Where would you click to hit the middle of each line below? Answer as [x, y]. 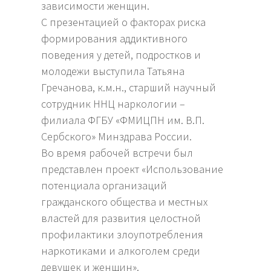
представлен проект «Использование [132, 169]
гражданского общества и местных [125, 202]
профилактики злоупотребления [122, 235]
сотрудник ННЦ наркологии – [113, 104]
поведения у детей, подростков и [121, 55]
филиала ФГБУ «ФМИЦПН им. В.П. [123, 120]
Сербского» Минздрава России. [118, 137]
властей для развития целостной [121, 218]
